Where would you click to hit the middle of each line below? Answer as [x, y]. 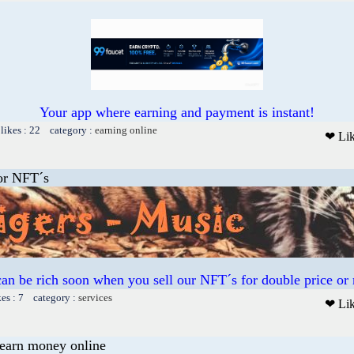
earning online [126, 130]
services [95, 297]
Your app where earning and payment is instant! [177, 112]
